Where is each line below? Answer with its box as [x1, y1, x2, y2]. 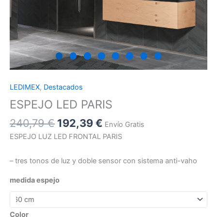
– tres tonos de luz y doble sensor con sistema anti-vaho [10, 156, 197, 165]
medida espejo [10, 176, 60, 185]
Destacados [44, 83, 83, 92]
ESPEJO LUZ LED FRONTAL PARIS [10, 132, 122, 141]
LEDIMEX [10, 83, 40, 92]
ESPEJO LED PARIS [10, 97, 112, 111]
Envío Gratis [105, 120, 144, 129]
